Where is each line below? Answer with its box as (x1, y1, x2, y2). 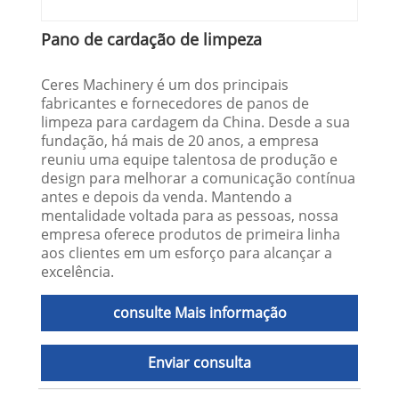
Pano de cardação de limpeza (41, 28, 263, 51)
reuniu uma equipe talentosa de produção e (41, 150, 338, 170)
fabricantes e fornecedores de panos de (41, 94, 310, 114)
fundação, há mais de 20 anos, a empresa (41, 131, 320, 151)
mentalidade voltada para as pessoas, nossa (41, 206, 339, 226)
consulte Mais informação (112, 303, 287, 323)
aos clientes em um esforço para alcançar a (41, 243, 333, 264)
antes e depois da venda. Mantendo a (41, 187, 293, 208)
